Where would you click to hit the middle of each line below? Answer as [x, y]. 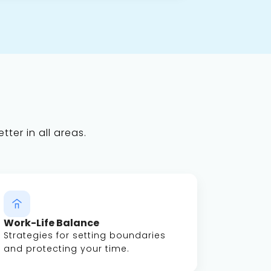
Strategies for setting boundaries [85, 235]
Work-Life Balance [51, 223]
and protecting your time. [67, 249]
